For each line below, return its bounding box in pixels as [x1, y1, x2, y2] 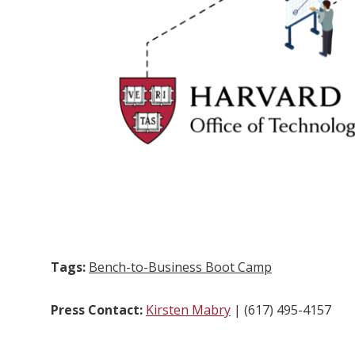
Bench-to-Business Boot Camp [89, 258, 272, 276]
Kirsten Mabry [146, 300, 231, 319]
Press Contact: [51, 300, 143, 319]
